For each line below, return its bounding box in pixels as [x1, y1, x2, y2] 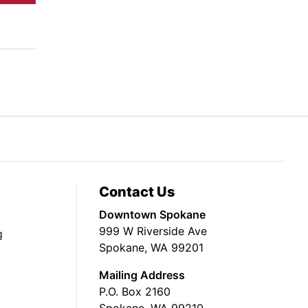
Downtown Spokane [99, 208, 206, 222]
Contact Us [99, 184, 175, 201]
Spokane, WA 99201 [99, 241, 203, 255]
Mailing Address [99, 268, 185, 283]
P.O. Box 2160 [99, 285, 170, 299]
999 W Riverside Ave [99, 224, 207, 239]
